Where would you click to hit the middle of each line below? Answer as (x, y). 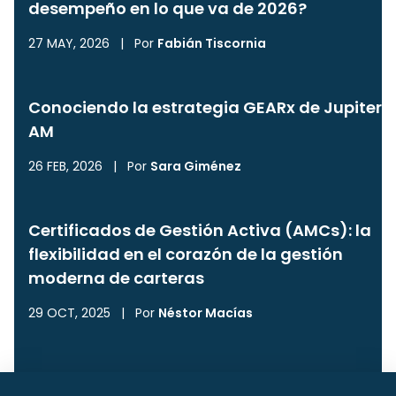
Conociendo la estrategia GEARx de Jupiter (205, 107)
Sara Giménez (196, 166)
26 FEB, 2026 (65, 166)
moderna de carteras (116, 278)
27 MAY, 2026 (69, 43)
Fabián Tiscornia (212, 43)
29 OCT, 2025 (69, 312)
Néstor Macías (206, 312)
